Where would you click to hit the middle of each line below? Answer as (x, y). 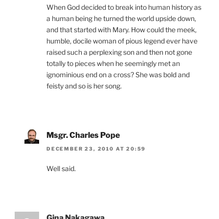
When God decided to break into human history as (124, 7)
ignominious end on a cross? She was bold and (118, 74)
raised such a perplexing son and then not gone (119, 52)
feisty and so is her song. (84, 86)
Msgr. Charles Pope (83, 135)
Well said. (61, 169)
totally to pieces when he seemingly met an (113, 63)
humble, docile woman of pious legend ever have (122, 41)
